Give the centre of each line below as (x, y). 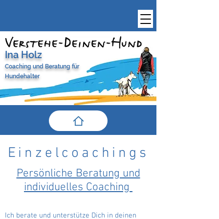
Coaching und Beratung (38, 66)
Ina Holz (23, 55)
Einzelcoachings (78, 153)
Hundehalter (22, 76)
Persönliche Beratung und (78, 174)
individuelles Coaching (78, 187)
